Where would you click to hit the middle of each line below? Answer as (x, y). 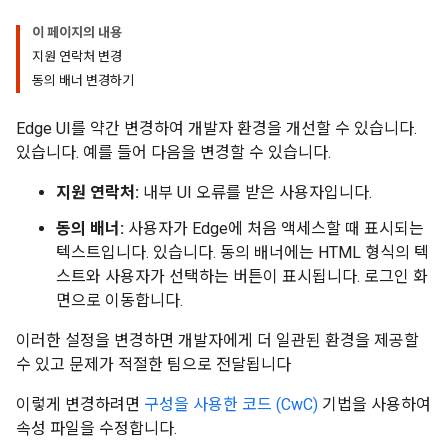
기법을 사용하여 (374, 404)
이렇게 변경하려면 (80, 404)
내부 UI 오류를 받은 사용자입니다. (255, 192)
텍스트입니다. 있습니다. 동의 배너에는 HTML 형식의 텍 (242, 252)
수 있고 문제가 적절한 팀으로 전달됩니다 (153, 364)
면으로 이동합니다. (119, 300)
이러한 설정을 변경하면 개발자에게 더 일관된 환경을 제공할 (217, 340)
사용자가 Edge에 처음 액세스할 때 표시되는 (274, 228)
